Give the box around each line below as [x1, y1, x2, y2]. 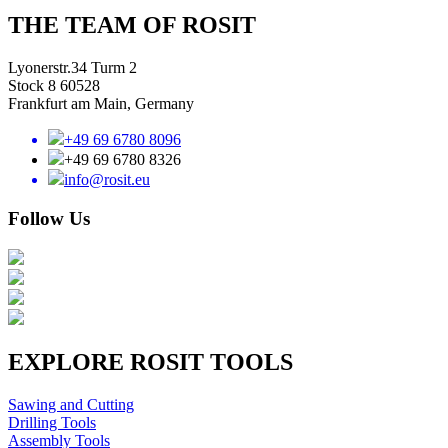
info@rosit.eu [64, 171, 150, 189]
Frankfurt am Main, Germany [8, 95, 194, 113]
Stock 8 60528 [8, 77, 100, 95]
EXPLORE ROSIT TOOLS [8, 348, 293, 375]
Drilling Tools [8, 413, 96, 431]
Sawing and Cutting [8, 395, 134, 413]
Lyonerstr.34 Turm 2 [8, 59, 137, 77]
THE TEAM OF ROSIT [8, 12, 256, 39]
